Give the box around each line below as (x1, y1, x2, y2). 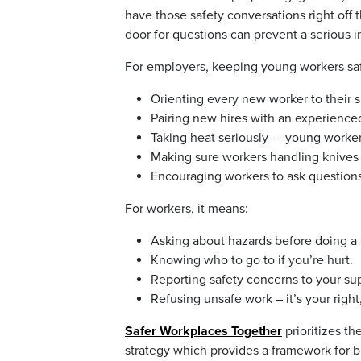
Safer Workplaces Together (125, 322, 282, 339)
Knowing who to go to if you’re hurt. (151, 251, 353, 268)
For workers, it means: (125, 200, 248, 217)
